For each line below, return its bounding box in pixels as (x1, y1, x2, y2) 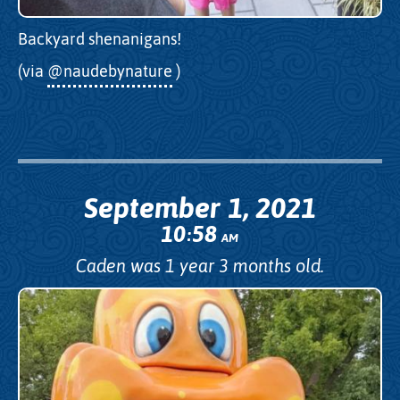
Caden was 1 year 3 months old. (76, 255, 324, 277)
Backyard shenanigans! (18, 29, 181, 48)
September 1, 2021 (84, 191, 316, 225)
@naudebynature (47, 62, 172, 81)
